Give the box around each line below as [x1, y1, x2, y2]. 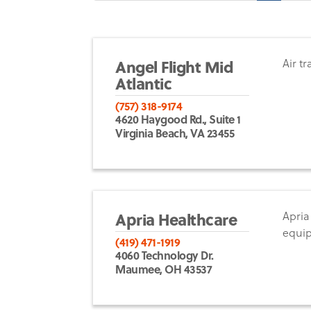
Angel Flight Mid [115, 55, 234, 78]
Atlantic [115, 72, 172, 95]
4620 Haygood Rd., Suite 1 [115, 110, 241, 127]
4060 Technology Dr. [115, 246, 214, 263]
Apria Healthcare [115, 208, 237, 231]
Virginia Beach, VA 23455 [115, 124, 235, 141]
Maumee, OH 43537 [115, 260, 212, 277]
